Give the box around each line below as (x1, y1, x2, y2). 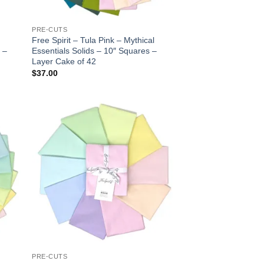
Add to (146, 130, 167, 137)
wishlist (145, 138, 169, 146)
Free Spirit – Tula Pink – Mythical (32, 35, 155, 45)
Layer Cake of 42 (32, 57, 97, 66)
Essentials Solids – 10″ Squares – (32, 46, 157, 55)
